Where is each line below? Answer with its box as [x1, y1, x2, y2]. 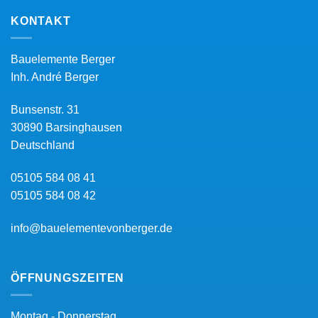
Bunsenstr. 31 [11, 104, 79, 116]
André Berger [31, 71, 99, 84]
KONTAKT [11, 14, 71, 27]
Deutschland [11, 139, 75, 152]
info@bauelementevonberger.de [11, 221, 172, 234]
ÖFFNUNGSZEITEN [11, 271, 125, 284]
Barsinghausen [45, 121, 122, 134]
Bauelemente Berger [11, 53, 115, 66]
